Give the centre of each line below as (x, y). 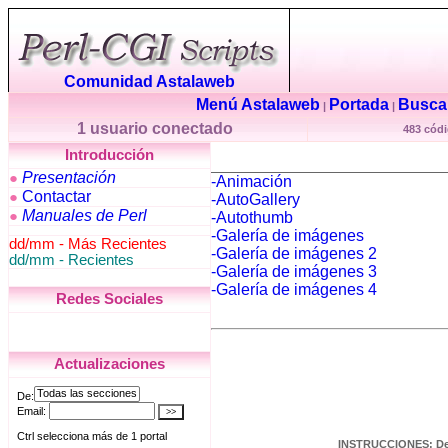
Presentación (69, 177)
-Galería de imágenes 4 (294, 289)
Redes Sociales (109, 299)
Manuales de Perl (84, 215)
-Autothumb (252, 217)
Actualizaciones (109, 364)
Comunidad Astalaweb (149, 81)
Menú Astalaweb (258, 104)
